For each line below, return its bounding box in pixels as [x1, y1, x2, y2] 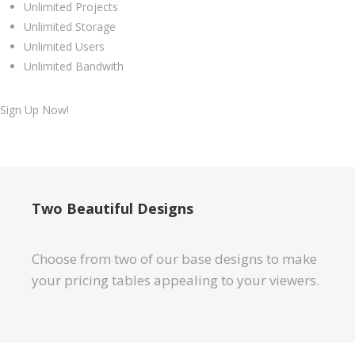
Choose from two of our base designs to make [32, 250, 317, 269]
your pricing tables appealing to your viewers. [32, 271, 319, 290]
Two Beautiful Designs [32, 199, 193, 219]
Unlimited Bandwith [24, 59, 124, 74]
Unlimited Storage [24, 19, 116, 35]
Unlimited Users [24, 39, 105, 55]
